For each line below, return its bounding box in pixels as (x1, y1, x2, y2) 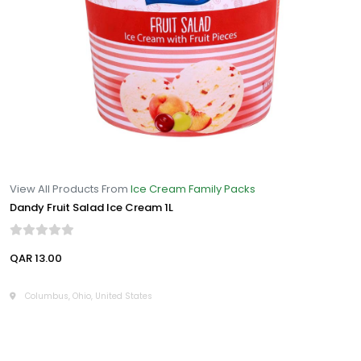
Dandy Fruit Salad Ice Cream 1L (10, 200, 173, 216)
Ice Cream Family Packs (131, 181, 255, 197)
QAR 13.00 (10, 251, 62, 267)
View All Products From (10, 181, 131, 197)
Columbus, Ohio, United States (23, 290, 152, 303)
